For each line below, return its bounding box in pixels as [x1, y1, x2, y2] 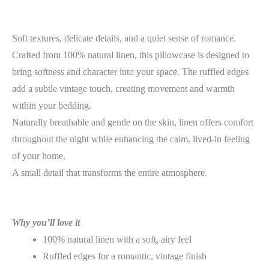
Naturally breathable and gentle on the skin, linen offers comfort [12, 116, 253, 127]
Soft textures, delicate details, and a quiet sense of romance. [12, 32, 236, 43]
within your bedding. [12, 100, 91, 110]
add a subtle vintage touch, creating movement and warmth [12, 83, 235, 94]
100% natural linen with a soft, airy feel [43, 234, 192, 244]
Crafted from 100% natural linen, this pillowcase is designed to [12, 49, 249, 60]
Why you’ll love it [12, 217, 80, 228]
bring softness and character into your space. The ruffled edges [12, 66, 249, 77]
